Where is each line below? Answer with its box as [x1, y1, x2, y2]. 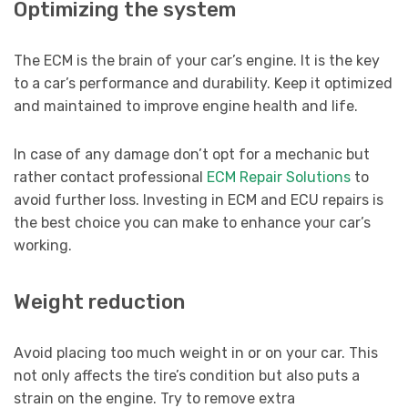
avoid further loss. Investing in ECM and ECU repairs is [14, 191, 383, 209]
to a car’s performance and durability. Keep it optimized [14, 75, 393, 93]
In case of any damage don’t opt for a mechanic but [14, 146, 370, 164]
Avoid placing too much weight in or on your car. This [14, 344, 378, 362]
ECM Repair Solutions [207, 168, 351, 187]
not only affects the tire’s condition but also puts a [14, 367, 360, 385]
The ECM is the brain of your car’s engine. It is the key [14, 52, 380, 70]
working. [14, 237, 72, 255]
